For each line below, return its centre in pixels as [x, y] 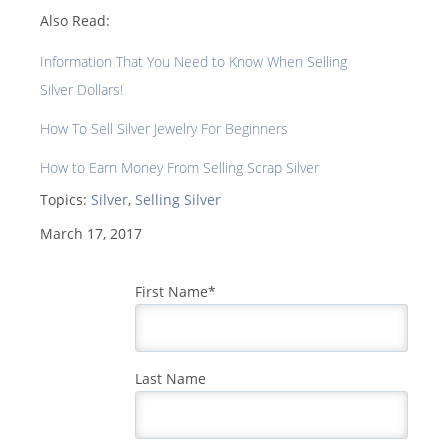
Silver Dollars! [81, 90]
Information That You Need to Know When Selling [193, 62]
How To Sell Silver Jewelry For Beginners [164, 129]
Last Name [170, 379]
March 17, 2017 [91, 234]
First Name [171, 292]
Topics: [65, 200]
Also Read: [75, 21]
